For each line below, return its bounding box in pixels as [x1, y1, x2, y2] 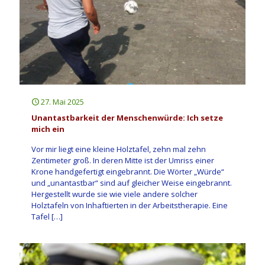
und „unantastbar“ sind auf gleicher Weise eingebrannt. [31, 177, 232, 188]
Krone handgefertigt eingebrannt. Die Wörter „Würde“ [31, 166, 224, 177]
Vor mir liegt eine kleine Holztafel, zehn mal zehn [31, 143, 206, 154]
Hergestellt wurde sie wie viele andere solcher [31, 188, 198, 199]
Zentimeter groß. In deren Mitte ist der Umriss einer [31, 154, 214, 166]
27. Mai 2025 [41, 96, 84, 107]
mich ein [31, 123, 64, 134]
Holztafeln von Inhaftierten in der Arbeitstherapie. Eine [31, 199, 228, 211]
